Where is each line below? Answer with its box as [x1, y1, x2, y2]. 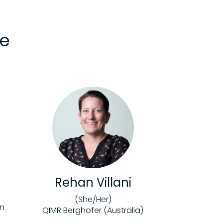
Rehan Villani [54, 174, 131, 191]
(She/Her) [74, 194, 111, 206]
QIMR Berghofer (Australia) [42, 205, 144, 217]
